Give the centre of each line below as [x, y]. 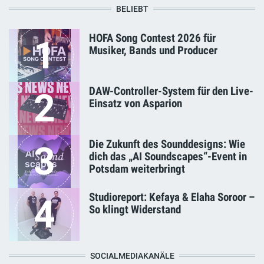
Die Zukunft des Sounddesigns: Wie [167, 144]
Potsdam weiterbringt [137, 169]
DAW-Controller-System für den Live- [171, 91]
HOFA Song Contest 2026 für [152, 38]
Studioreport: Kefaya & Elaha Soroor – [172, 197]
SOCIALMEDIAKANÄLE [132, 256]
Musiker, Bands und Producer [153, 51]
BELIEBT [132, 9]
